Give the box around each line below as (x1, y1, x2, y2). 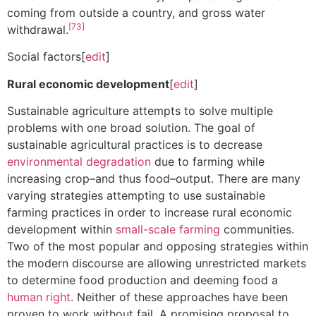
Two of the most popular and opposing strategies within (7, 239, 308, 254)
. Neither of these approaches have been (71, 290, 288, 305)
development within (7, 222, 116, 237)
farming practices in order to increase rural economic (7, 205, 292, 220)
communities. (220, 222, 294, 237)
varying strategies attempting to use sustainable (7, 188, 265, 203)
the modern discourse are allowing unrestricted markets (7, 256, 306, 271)
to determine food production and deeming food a (7, 273, 281, 288)
